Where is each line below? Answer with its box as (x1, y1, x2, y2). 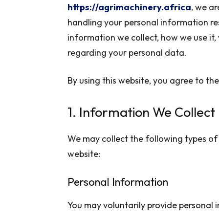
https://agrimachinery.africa (67, 1, 191, 13)
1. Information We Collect (67, 103, 215, 120)
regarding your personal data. (67, 46, 187, 58)
